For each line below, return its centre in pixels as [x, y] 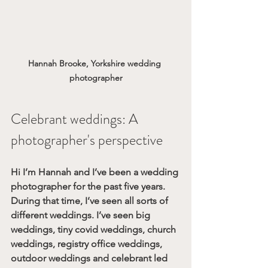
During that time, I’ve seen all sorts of [91, 201]
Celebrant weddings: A [76, 119]
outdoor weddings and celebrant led [90, 258]
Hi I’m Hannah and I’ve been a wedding [96, 172]
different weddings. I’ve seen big [82, 215]
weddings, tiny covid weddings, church [95, 230]
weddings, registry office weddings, [88, 244]
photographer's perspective [87, 140]
